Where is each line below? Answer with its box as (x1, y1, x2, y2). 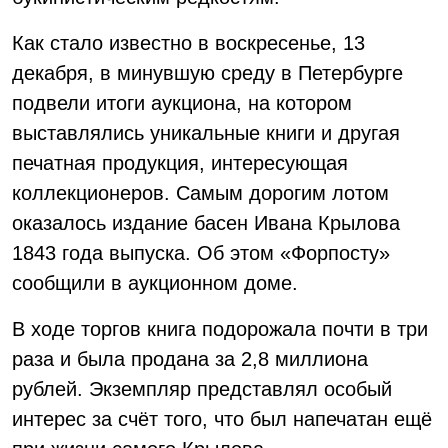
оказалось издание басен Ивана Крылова (12, 212, 400, 234)
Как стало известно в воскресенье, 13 (12, 32, 365, 54)
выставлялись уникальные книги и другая (12, 122, 400, 144)
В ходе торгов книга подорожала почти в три (12, 318, 428, 340)
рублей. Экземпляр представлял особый (12, 378, 392, 400)
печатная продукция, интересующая (12, 152, 348, 174)
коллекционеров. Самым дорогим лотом (12, 182, 389, 204)
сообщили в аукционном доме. (12, 272, 298, 294)
